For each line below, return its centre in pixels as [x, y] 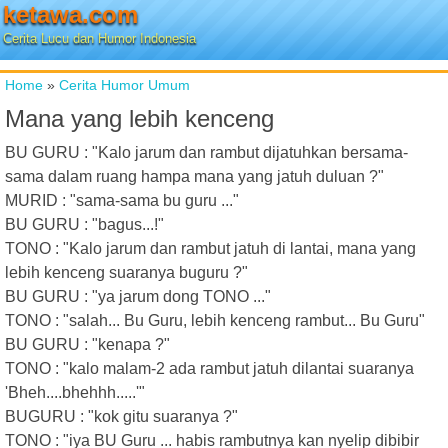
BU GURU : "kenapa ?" [87, 344]
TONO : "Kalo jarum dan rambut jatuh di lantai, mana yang [210, 248]
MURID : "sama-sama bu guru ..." [122, 200]
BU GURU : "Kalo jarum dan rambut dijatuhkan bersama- [206, 152]
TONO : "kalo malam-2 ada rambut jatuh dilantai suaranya [209, 368]
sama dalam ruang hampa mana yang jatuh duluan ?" [194, 176]
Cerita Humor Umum [124, 85]
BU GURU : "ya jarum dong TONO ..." [138, 296]
